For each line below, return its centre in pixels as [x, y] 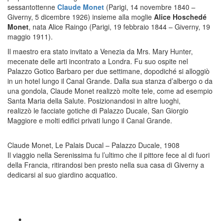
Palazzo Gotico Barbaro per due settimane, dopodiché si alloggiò [109, 71]
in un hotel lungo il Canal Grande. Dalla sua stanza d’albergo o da [110, 81]
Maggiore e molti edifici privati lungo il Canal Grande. [90, 121]
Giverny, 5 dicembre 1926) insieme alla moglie [81, 17]
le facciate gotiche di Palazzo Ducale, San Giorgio [111, 111]
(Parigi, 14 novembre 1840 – [150, 7]
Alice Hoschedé [180, 17]
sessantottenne [32, 7]
